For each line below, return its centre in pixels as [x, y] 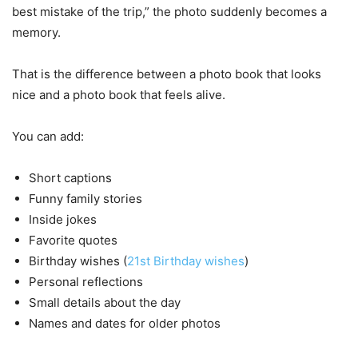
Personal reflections [86, 281]
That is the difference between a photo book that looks [167, 74]
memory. [36, 32]
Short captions [70, 177]
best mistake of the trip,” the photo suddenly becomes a [169, 11]
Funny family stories [86, 198]
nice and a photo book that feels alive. [119, 94]
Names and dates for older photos [125, 323]
